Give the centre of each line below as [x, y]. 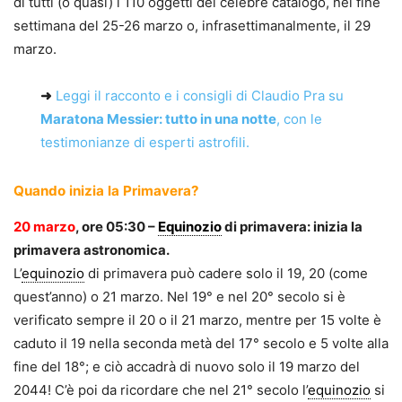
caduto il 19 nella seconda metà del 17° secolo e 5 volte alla [201, 343]
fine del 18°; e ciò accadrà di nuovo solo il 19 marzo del [187, 366]
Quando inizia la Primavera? [106, 190]
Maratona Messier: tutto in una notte [158, 118]
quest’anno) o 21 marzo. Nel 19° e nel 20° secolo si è [179, 296]
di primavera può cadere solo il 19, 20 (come [226, 273]
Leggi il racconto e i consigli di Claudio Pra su [200, 95]
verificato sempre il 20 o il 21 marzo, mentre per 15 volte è [197, 319]
